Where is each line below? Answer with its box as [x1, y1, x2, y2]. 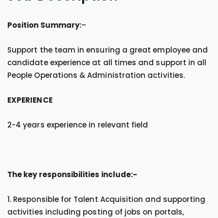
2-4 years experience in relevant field [7, 120, 148, 130]
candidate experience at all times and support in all [7, 57, 207, 68]
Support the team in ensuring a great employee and [7, 45, 208, 55]
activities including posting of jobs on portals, [7, 207, 184, 217]
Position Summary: [7, 20, 82, 30]
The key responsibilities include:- [7, 169, 138, 180]
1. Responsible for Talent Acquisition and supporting [7, 194, 206, 204]
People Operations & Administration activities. [7, 70, 185, 80]
